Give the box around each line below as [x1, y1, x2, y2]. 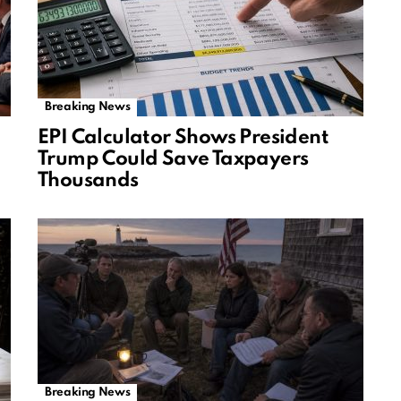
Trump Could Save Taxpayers [38, 149, 309, 170]
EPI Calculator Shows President [38, 128, 328, 149]
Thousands [38, 171, 139, 192]
